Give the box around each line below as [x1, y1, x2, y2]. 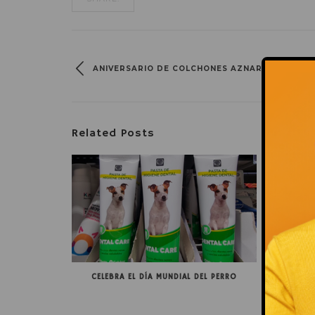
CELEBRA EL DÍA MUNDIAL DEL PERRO [91, 272, 237, 283]
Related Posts [72, 127, 155, 141]
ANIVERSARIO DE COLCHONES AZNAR [93, 64, 262, 73]
